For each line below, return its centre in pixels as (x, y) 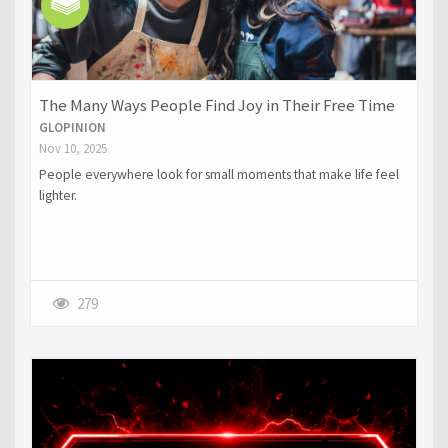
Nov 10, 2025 (72, 148)
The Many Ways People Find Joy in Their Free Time (216, 105)
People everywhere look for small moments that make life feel (218, 175)
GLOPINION (72, 127)
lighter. (57, 196)
